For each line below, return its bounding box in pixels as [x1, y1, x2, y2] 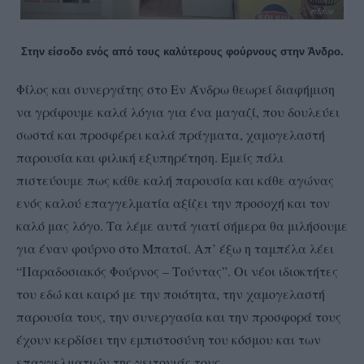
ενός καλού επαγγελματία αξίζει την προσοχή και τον [16, 193, 330, 211]
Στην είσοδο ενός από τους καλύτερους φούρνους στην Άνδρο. [20, 45, 344, 58]
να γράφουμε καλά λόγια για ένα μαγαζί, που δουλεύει [16, 102, 340, 120]
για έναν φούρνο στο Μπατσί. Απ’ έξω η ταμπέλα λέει [16, 239, 334, 257]
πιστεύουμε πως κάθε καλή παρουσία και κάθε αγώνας [16, 171, 334, 188]
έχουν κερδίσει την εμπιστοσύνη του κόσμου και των [16, 330, 321, 348]
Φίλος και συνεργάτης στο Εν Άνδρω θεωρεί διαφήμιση [16, 80, 335, 97]
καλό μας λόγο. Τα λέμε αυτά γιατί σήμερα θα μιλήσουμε [16, 216, 348, 234]
